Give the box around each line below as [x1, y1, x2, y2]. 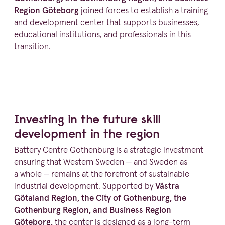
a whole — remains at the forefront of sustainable [14, 170, 189, 179]
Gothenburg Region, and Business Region [14, 206, 171, 215]
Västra [155, 182, 179, 191]
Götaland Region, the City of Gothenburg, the [14, 194, 186, 203]
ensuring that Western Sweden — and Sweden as [14, 158, 187, 167]
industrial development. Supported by [14, 182, 155, 191]
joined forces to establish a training [79, 7, 208, 16]
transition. [14, 43, 51, 52]
